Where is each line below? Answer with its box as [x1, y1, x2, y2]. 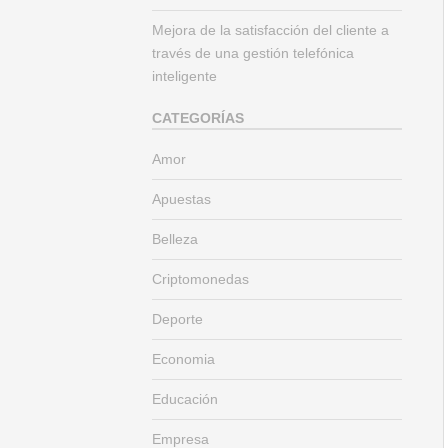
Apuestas [152, 191, 211, 207]
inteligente [152, 68, 217, 84]
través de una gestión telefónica [152, 45, 354, 61]
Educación [152, 391, 218, 407]
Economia [152, 351, 215, 367]
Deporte [152, 311, 203, 327]
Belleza [152, 231, 198, 247]
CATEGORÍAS [152, 110, 244, 126]
